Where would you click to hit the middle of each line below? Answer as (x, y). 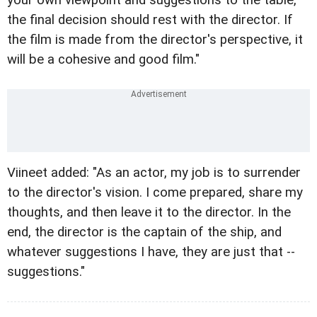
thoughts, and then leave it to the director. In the (149, 212)
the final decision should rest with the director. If (150, 19)
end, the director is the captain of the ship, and (144, 232)
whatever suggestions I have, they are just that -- (151, 252)
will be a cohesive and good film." (103, 59)
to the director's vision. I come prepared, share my (155, 192)
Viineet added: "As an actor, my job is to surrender (154, 172)
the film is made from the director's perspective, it (155, 39)
